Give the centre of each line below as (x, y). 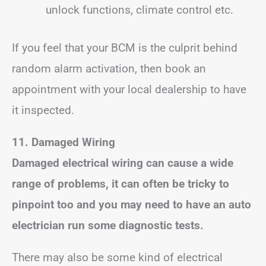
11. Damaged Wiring (64, 142)
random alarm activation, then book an (109, 68)
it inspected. (45, 110)
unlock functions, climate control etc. (140, 10)
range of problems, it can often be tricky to (121, 183)
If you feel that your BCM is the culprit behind (125, 47)
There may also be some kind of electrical (117, 257)
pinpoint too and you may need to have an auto (132, 204)
